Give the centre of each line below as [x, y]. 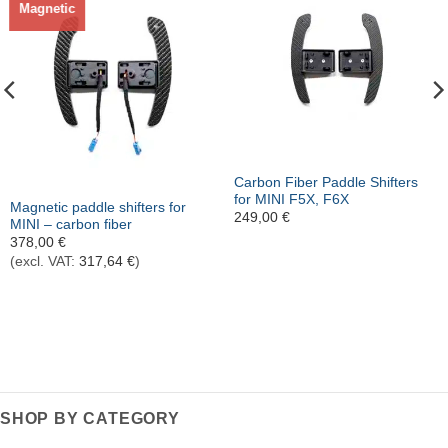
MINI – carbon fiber [70, 224]
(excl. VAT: [44, 261]
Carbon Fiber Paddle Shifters [325, 182]
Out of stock [51, 174]
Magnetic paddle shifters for [97, 207]
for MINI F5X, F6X [291, 199]
